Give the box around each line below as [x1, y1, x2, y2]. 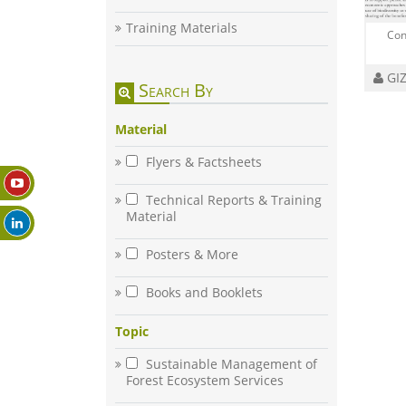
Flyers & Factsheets [142, 153, 262, 171]
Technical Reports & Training [142, 191, 322, 209]
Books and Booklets [142, 284, 263, 302]
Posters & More [142, 246, 238, 264]
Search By [134, 78, 213, 103]
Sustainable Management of [142, 355, 317, 373]
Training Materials [126, 19, 237, 37]
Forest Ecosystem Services [126, 372, 284, 390]
